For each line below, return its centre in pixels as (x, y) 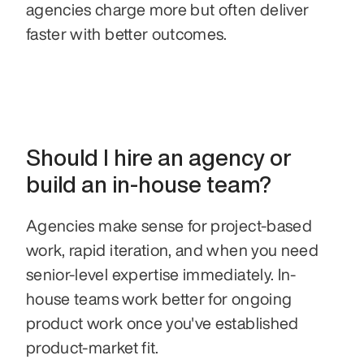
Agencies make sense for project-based (169, 225)
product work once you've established (162, 323)
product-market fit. (93, 347)
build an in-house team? (149, 184)
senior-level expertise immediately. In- (161, 274)
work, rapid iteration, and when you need (173, 249)
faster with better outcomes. (127, 33)
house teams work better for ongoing (159, 298)
